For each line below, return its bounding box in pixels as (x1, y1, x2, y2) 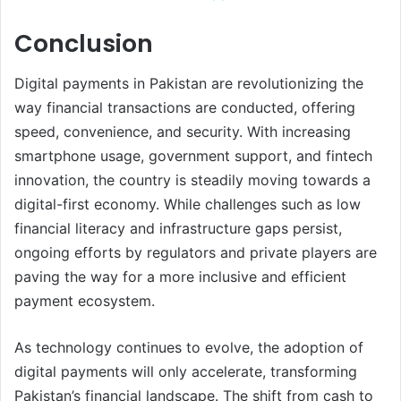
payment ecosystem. (14, 292, 155, 311)
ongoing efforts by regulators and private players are (14, 243, 377, 262)
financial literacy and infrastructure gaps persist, (14, 219, 342, 238)
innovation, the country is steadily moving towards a (14, 171, 371, 190)
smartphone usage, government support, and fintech (14, 147, 372, 166)
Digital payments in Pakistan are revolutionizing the (14, 74, 363, 93)
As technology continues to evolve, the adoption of (14, 338, 363, 357)
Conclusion (14, 26, 153, 60)
